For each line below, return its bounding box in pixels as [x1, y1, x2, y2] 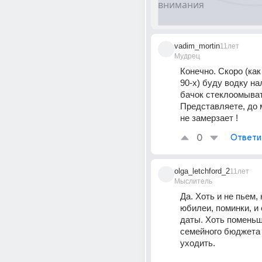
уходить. [180, 238, 215, 248]
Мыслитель [174, 177, 212, 185]
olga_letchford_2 [174, 167, 230, 175]
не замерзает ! [180, 113, 238, 123]
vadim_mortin [174, 42, 220, 50]
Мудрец [174, 52, 200, 60]
